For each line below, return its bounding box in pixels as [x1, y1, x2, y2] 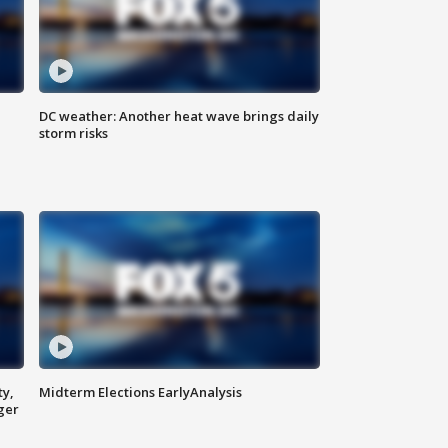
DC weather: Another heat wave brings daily [39, 107, 320, 126]
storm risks [39, 124, 109, 143]
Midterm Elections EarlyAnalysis [39, 383, 243, 402]
